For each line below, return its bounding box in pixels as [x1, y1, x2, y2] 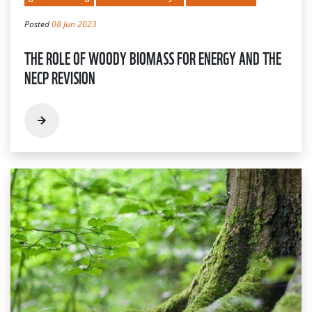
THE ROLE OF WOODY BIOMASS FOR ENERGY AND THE [24, 44, 281, 70]
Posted [24, 17, 52, 30]
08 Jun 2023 [52, 17, 97, 30]
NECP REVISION [24, 63, 95, 89]
